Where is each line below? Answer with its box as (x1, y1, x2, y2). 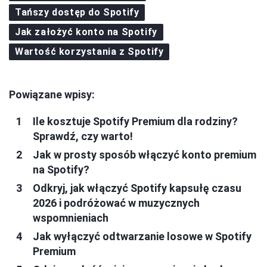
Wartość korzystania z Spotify (15, 45, 164, 57)
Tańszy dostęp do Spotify (15, 6, 139, 18)
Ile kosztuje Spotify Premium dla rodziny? (33, 114, 238, 128)
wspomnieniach (33, 211, 108, 224)
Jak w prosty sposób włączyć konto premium (33, 148, 256, 161)
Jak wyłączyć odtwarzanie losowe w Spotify (33, 229, 252, 243)
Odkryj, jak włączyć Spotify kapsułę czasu (33, 181, 241, 194)
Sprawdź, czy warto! (33, 129, 133, 142)
